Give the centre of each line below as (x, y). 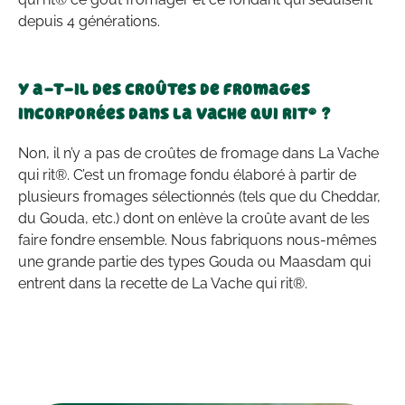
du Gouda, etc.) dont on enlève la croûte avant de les (194, 218)
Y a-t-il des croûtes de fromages (164, 89)
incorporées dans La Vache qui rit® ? (175, 113)
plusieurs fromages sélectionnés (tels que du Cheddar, (199, 196)
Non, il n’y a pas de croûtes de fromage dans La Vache (198, 153)
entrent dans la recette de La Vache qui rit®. (163, 283)
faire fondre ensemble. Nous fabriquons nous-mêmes (198, 240)
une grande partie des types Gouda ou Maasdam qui (194, 261)
